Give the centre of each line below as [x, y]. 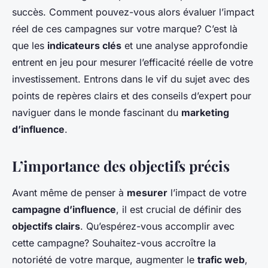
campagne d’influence [64, 210]
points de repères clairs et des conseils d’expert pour [132, 96]
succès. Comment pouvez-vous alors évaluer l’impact [133, 12]
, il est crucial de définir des [179, 210]
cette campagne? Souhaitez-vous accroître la [114, 243]
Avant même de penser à [69, 193]
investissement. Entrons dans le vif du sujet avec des [131, 79]
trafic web [221, 260]
